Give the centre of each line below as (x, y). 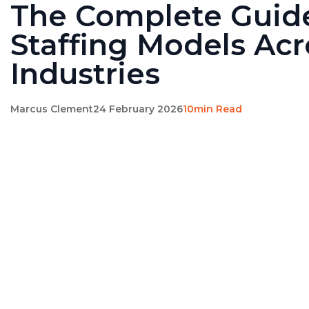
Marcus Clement (52, 109)
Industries (85, 74)
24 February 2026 (138, 109)
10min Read (212, 109)
